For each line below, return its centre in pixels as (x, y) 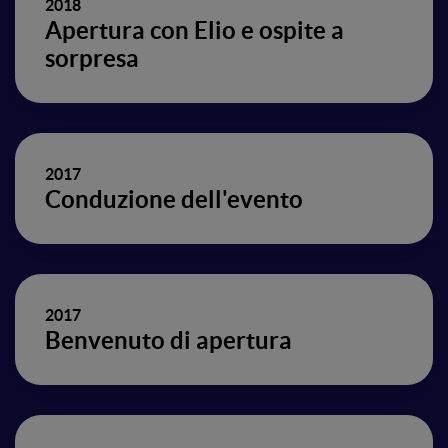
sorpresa (92, 58)
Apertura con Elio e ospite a (194, 30)
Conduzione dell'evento (174, 199)
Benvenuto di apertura (168, 340)
